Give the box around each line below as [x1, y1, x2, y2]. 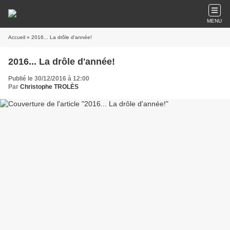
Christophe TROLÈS [20, 83, 79, 90]
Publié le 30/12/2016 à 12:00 [8, 75, 89, 82]
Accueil [8, 34, 25, 40]
